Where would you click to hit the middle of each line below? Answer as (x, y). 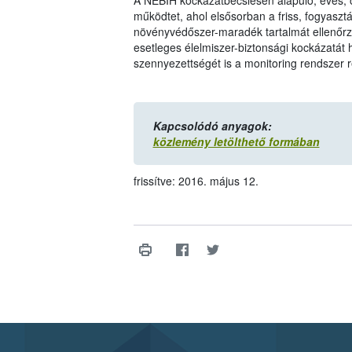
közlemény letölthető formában (236, 142)
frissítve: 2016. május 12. (196, 181)
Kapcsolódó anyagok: (212, 126)
